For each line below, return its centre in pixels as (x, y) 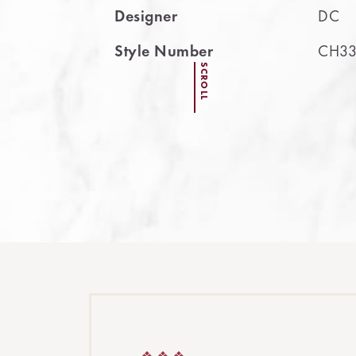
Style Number (164, 51)
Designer (146, 16)
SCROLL (205, 81)
